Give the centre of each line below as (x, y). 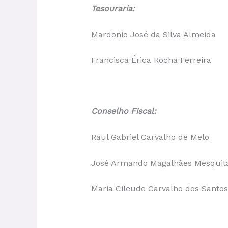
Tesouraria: (113, 8)
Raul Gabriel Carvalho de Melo (150, 137)
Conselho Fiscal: (123, 111)
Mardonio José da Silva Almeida (153, 34)
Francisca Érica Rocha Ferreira (151, 60)
